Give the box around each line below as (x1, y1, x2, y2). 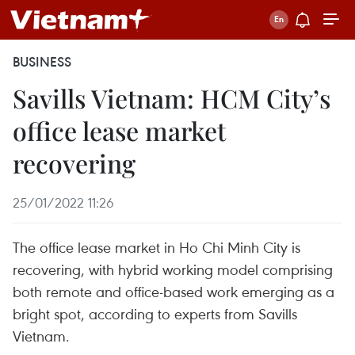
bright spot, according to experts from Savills (13, 303, 297, 323)
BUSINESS (13, 53, 71, 71)
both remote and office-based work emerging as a (13, 281, 334, 301)
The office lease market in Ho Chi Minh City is (13, 237, 300, 257)
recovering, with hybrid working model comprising (13, 259, 333, 279)
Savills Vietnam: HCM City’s (13, 81, 330, 115)
